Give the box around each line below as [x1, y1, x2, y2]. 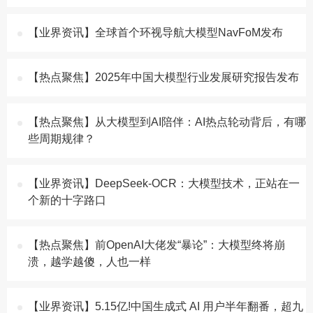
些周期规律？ [28, 133, 95, 145]
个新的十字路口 [28, 194, 106, 206]
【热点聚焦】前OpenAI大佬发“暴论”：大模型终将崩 [28, 239, 285, 251]
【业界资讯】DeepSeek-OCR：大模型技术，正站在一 [28, 177, 300, 189]
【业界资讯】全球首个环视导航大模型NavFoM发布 [28, 27, 283, 38]
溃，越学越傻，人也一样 [28, 256, 151, 268]
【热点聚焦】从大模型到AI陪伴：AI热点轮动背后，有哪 [28, 116, 306, 128]
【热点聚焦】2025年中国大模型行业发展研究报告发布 [28, 71, 299, 83]
